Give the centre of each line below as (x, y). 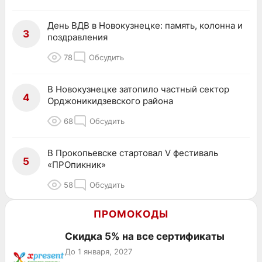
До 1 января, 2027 (99, 251)
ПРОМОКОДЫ (131, 214)
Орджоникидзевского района (110, 101)
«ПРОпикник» (77, 164)
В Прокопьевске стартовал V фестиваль (133, 153)
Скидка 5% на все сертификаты (145, 236)
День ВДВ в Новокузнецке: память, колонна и (145, 25)
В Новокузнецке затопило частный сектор (138, 89)
